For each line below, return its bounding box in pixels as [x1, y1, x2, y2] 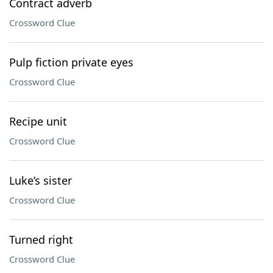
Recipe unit [9, 114, 67, 129]
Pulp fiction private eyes [9, 55, 133, 69]
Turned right [9, 232, 73, 247]
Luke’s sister [9, 173, 72, 188]
